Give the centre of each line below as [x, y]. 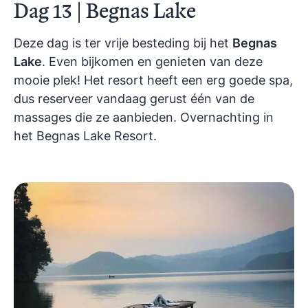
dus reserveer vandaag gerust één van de [134, 98]
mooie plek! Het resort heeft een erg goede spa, [153, 80]
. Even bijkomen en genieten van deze [152, 61]
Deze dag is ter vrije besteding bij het [123, 43]
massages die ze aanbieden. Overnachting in [144, 117]
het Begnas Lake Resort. [85, 135]
